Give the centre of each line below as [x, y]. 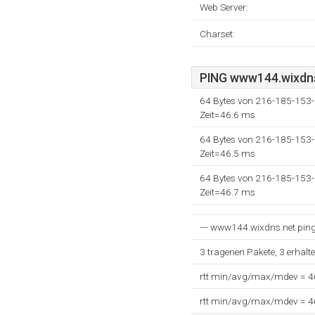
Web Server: [224, 7]
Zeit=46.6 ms [227, 115]
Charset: [217, 34]
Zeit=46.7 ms [227, 192]
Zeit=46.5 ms [227, 153]
